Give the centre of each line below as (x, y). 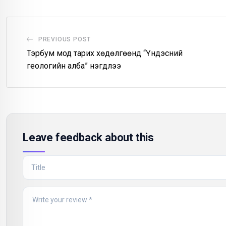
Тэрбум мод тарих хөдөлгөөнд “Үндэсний (105, 53)
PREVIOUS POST (65, 40)
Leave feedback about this (88, 138)
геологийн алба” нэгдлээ (74, 66)
